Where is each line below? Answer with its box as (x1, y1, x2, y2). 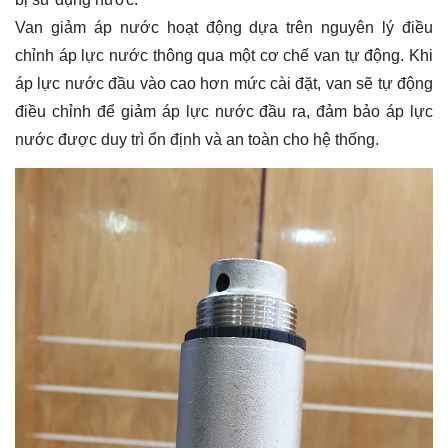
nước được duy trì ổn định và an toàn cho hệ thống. (15, 131, 379, 148)
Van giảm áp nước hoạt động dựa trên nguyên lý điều (15, 19, 433, 36)
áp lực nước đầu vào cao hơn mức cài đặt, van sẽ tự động (15, 75, 433, 92)
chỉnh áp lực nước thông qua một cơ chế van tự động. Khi (15, 47, 433, 64)
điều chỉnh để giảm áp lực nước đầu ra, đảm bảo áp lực (15, 103, 433, 120)
